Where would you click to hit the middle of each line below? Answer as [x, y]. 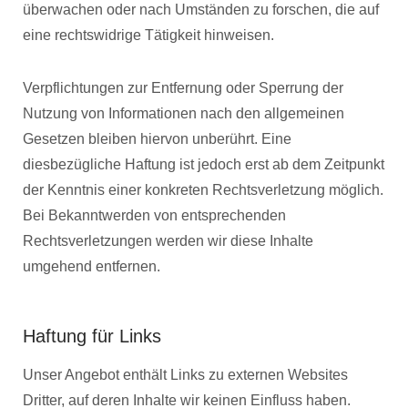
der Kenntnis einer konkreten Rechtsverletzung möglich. [203, 189]
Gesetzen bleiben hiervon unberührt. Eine [157, 138]
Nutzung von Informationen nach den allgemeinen [184, 113]
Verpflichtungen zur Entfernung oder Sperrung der [183, 87]
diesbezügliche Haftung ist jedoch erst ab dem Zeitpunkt [204, 164]
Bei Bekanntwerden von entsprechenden [154, 215]
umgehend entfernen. [92, 266]
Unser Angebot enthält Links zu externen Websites [185, 374]
